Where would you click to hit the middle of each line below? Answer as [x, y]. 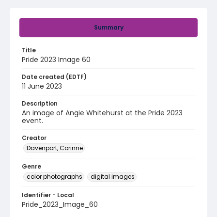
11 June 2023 [42, 86]
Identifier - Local [48, 195]
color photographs [54, 177]
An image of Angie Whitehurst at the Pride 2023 [102, 113]
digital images [113, 177]
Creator [34, 138]
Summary [108, 27]
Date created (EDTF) [54, 77]
